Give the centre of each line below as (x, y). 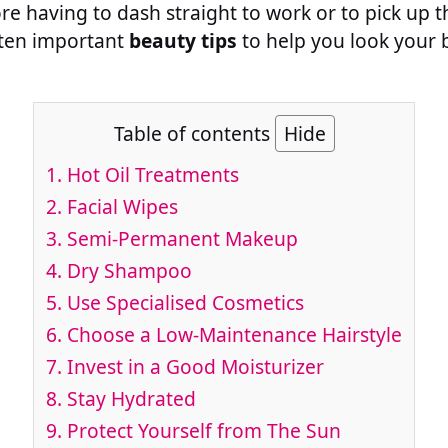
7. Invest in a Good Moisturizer (185, 367)
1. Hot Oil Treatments (142, 175)
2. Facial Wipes (112, 207)
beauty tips (183, 40)
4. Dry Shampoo (119, 271)
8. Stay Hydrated (121, 399)
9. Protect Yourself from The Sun (193, 431)
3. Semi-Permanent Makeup (172, 239)
